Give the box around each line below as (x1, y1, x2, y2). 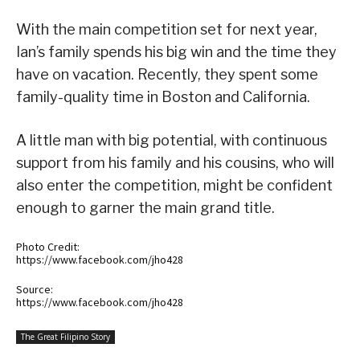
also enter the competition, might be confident (16, 176, 333, 194)
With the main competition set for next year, (16, 20, 317, 38)
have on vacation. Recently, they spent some (16, 65, 318, 83)
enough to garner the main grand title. (16, 198, 275, 216)
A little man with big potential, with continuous (16, 131, 327, 149)
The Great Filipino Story (21, 330, 110, 342)
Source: (16, 281, 53, 297)
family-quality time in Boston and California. (16, 88, 310, 105)
